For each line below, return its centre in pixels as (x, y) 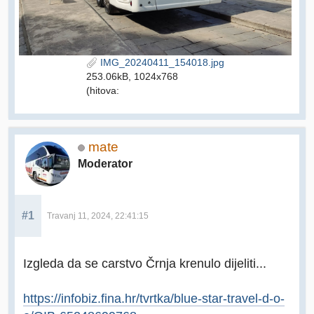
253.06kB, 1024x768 (132, 76)
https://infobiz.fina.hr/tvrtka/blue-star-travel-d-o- (154, 298)
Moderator (105, 163)
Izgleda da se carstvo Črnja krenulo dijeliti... (145, 263)
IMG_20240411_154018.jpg (161, 62)
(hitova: (103, 90)
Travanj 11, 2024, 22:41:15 (98, 216)
